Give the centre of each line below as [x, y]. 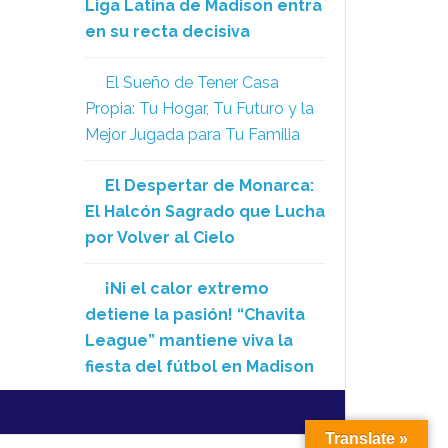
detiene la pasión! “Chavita [195, 314]
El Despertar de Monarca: [209, 185]
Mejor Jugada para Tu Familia [192, 134]
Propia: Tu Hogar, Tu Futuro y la [199, 108]
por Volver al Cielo [160, 237]
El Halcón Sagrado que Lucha [205, 211]
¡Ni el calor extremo [187, 288]
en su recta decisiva [167, 31]
